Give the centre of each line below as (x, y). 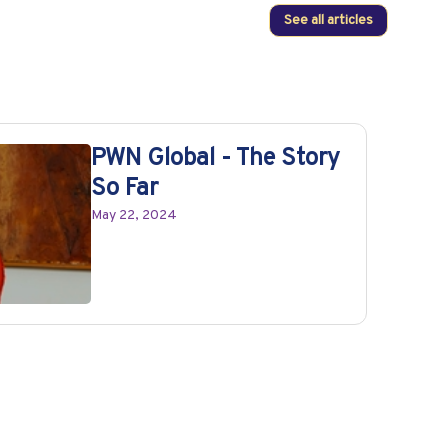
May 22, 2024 (134, 215)
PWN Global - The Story (216, 158)
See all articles (328, 21)
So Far (125, 188)
